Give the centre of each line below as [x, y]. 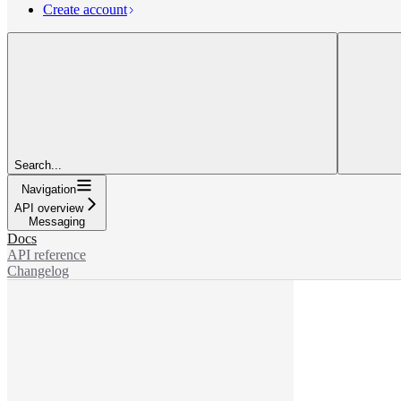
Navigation [49, 189]
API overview [49, 208]
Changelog [38, 270]
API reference [47, 254]
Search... [38, 165]
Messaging [57, 221]
